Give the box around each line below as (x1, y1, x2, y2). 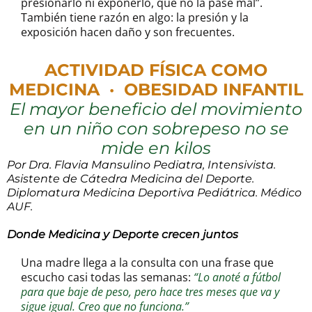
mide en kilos (101, 138, 211, 159)
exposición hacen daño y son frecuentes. (21, 24, 235, 40)
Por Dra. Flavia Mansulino (7, 158, 150, 172)
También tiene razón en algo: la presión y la (21, 10, 249, 26)
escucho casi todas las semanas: (21, 270, 194, 286)
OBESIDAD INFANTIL (123, 79, 304, 100)
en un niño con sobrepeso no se (23, 118, 289, 139)
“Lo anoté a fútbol (194, 270, 281, 286)
